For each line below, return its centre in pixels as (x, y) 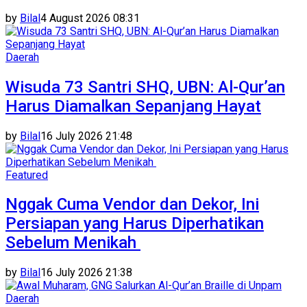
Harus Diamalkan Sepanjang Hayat (133, 106)
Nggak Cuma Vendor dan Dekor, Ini (132, 205)
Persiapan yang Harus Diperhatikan (135, 224)
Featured (27, 175)
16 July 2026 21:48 (86, 136)
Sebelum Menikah (73, 243)
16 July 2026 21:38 (86, 273)
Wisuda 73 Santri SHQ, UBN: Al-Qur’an (145, 87)
